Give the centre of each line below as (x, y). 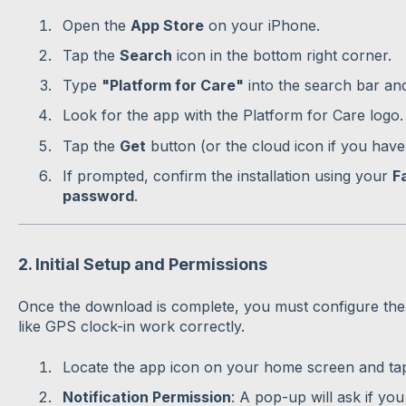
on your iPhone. (261, 25)
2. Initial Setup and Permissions (142, 264)
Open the (96, 25)
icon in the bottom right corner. (281, 56)
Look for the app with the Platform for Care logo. (232, 116)
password (98, 195)
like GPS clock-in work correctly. (131, 327)
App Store (167, 25)
